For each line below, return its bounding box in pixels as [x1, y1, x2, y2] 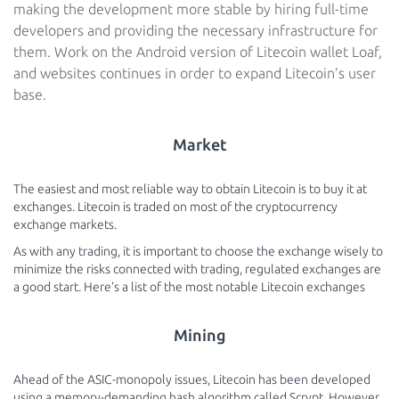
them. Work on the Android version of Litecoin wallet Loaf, [13, 44, 382, 60]
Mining [173, 326, 226, 344]
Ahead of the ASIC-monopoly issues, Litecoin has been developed [13, 372, 370, 387]
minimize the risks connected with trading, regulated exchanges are [13, 262, 381, 276]
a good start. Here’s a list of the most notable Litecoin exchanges [13, 280, 365, 294]
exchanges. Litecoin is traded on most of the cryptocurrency [13, 199, 338, 214]
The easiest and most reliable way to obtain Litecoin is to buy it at [13, 182, 367, 196]
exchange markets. [13, 217, 117, 232]
